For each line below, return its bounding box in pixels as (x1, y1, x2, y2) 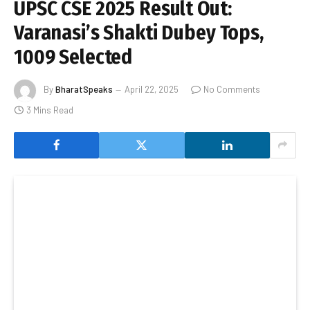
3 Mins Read (26, 104, 73, 116)
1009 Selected (14, 44, 133, 69)
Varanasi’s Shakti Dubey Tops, (14, 20, 264, 45)
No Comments (203, 84, 260, 95)
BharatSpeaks (55, 84, 113, 95)
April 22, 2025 (125, 84, 179, 95)
